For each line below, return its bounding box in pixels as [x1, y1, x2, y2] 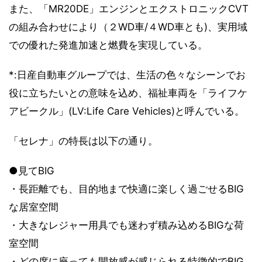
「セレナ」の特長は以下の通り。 [9, 135, 158, 147]
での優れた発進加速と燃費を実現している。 [9, 39, 208, 51]
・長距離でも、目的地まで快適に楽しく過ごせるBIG [9, 182, 244, 195]
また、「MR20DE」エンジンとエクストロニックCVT [9, 2, 249, 15]
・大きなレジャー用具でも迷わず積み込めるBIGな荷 [9, 219, 244, 231]
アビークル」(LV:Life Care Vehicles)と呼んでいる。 [9, 105, 244, 117]
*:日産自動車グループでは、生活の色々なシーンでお [9, 68, 246, 81]
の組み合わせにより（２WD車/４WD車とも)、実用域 [9, 20, 247, 33]
